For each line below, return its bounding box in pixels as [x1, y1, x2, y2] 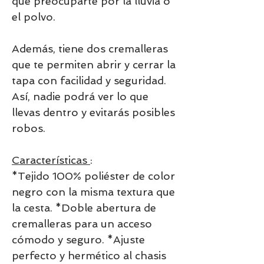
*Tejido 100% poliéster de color [12, 169, 175, 182]
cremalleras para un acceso [12, 217, 152, 230]
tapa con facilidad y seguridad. [12, 74, 166, 87]
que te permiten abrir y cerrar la [12, 58, 176, 71]
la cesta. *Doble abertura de [12, 201, 156, 214]
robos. [12, 121, 45, 134]
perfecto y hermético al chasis [12, 249, 166, 262]
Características [12, 153, 90, 166]
